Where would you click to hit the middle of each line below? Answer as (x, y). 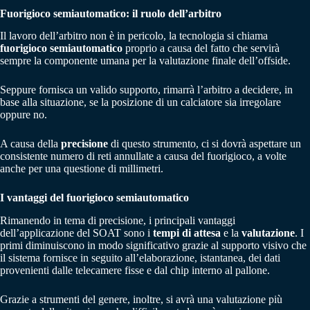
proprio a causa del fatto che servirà (201, 48)
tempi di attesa (187, 233)
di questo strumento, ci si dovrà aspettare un (206, 144)
